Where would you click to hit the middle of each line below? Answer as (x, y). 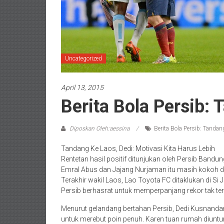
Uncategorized (83, 58)
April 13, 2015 (82, 87)
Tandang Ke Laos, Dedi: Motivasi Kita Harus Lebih (138, 148)
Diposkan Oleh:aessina (99, 128)
